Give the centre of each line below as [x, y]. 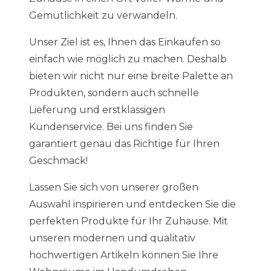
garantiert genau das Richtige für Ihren [124, 144]
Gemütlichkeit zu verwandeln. [103, 16]
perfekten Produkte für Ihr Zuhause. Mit [129, 221]
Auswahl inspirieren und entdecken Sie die [132, 204]
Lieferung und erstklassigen [97, 110]
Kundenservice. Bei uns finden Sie [111, 127]
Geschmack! [58, 161]
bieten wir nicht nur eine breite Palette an [131, 76]
